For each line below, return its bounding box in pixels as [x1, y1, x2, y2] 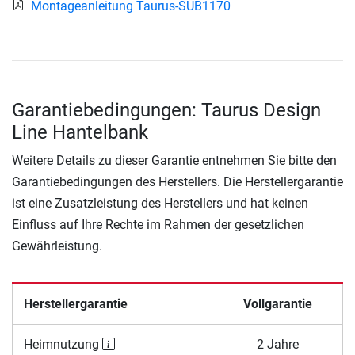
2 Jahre [257, 336, 299, 352]
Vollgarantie [243, 296, 312, 311]
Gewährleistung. [12, 238, 102, 254]
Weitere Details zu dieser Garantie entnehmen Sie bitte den [12, 152, 337, 168]
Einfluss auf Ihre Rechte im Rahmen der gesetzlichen [12, 216, 304, 232]
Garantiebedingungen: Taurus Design [12, 98, 321, 121]
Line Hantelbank [12, 120, 148, 143]
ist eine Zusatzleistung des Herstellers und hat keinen [12, 195, 308, 211]
